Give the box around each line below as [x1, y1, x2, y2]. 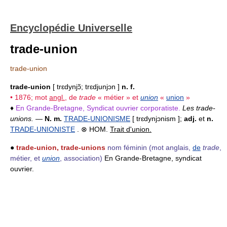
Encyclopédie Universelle [10, 22, 132, 33]
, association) [60, 154, 102, 162]
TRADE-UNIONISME [64, 115, 130, 123]
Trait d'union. [110, 125, 152, 133]
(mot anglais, [149, 143, 193, 152]
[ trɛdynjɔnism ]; [130, 115, 184, 123]
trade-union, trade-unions [16, 143, 105, 152]
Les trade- [182, 104, 215, 112]
